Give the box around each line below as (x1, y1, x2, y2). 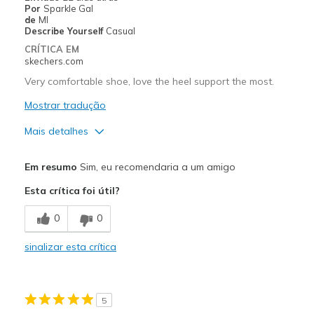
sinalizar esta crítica (24, 240, 116, 253)
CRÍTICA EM (24, 43, 79, 55)
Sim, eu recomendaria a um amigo (76, 160, 235, 173)
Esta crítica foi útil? (24, 184, 120, 197)
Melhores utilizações (24, 281, 125, 294)
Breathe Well (27, 198, 83, 210)
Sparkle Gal (43, 2, 93, 14)
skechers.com (24, 55, 83, 67)
